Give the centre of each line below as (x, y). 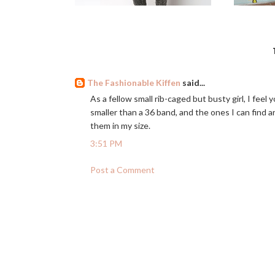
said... (193, 83)
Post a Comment (122, 170)
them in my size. (120, 126)
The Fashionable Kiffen (134, 83)
